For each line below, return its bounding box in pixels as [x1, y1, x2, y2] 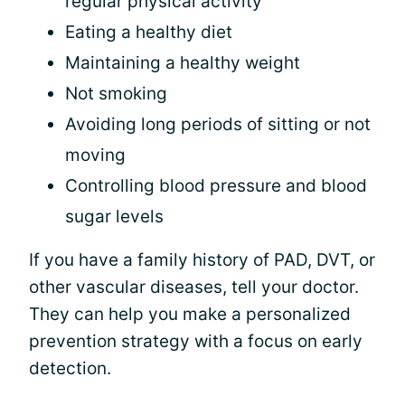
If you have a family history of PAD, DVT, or [29, 250, 375, 270]
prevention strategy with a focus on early [29, 331, 363, 352]
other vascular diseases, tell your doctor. [29, 277, 359, 297]
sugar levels [65, 206, 164, 227]
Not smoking [65, 83, 167, 104]
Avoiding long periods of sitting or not [65, 114, 371, 135]
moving [65, 145, 126, 165]
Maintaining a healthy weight [65, 52, 300, 73]
